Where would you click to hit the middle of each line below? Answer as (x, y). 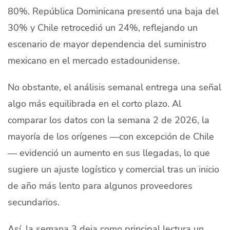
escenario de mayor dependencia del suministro (107, 44)
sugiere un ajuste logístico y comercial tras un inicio (113, 169)
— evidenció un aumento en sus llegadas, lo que (109, 152)
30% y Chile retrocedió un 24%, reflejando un (103, 27)
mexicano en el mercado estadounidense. (94, 60)
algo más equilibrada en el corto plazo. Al (94, 103)
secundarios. (34, 202)
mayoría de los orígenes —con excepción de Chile (111, 136)
